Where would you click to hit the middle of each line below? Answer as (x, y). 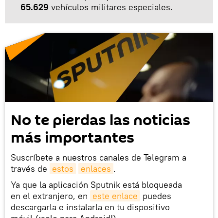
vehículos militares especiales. (112, 7)
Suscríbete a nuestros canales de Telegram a (99, 158)
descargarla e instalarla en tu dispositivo (90, 207)
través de (30, 169)
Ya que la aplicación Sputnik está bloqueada (96, 185)
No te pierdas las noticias (100, 121)
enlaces (96, 169)
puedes (156, 196)
